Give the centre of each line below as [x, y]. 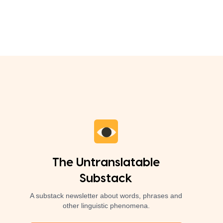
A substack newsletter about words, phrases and [106, 196]
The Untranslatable [106, 163]
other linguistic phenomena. [106, 206]
